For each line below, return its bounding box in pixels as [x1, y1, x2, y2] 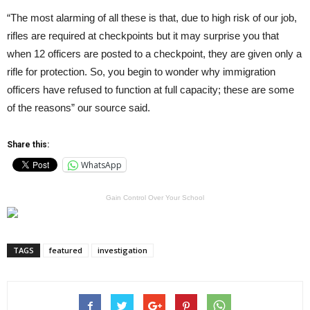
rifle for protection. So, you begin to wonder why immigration [7, 66, 275, 77]
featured [49, 245, 82, 255]
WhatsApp [81, 158, 122, 171]
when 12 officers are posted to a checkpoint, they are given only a [7, 48, 302, 60]
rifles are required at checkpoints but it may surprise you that [7, 30, 279, 42]
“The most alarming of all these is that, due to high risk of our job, [7, 12, 297, 24]
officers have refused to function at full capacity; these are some [7, 84, 294, 95]
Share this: [7, 140, 49, 149]
